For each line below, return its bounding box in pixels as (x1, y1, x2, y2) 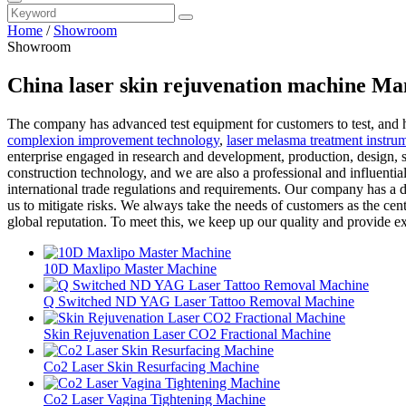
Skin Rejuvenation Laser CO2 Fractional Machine (43, 325, 331, 342)
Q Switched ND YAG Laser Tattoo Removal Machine (43, 293, 354, 309)
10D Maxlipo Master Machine (43, 260, 217, 276)
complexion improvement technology (7, 131, 219, 148)
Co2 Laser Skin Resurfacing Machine (43, 358, 259, 374)
